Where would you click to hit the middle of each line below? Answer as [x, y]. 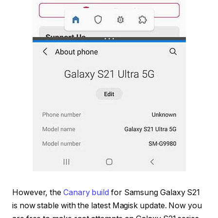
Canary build [86, 192]
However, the [38, 192]
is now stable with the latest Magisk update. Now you [107, 205]
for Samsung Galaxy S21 [155, 192]
